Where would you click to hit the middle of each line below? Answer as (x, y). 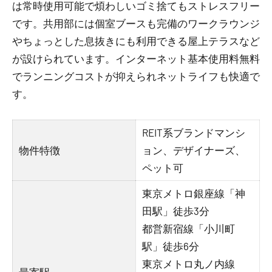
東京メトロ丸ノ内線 (189, 263)
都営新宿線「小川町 (189, 228)
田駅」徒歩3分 (176, 211)
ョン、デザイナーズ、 (194, 150)
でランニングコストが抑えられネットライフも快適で (136, 76)
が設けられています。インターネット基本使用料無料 (136, 58)
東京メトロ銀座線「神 (194, 193)
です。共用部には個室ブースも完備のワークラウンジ (136, 23)
